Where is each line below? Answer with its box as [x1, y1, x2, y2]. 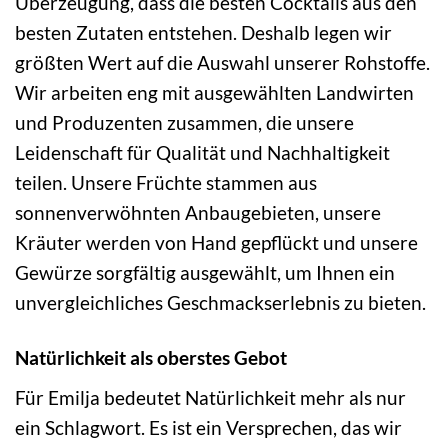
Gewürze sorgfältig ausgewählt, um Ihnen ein [15, 261, 395, 285]
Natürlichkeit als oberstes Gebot [15, 346, 287, 370]
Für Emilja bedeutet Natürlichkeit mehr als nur [15, 385, 406, 409]
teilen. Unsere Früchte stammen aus [15, 171, 317, 195]
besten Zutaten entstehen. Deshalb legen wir [15, 21, 392, 45]
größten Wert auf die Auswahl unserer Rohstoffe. [15, 51, 430, 75]
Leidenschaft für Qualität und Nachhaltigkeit [15, 141, 390, 165]
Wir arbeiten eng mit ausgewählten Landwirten [15, 81, 414, 105]
